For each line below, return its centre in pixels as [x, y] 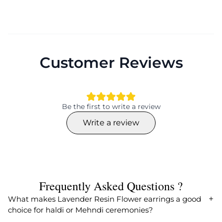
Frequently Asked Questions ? [111, 186]
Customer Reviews [111, 62]
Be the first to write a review [111, 106]
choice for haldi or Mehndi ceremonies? [81, 210]
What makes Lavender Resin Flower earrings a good [105, 199]
